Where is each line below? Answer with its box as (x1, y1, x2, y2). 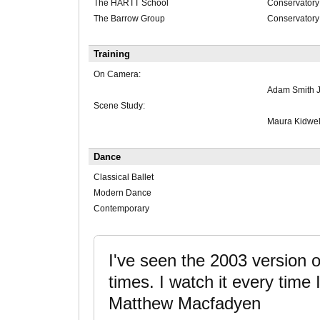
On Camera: (93, 69, 141, 80)
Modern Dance (93, 188, 151, 199)
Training (93, 49, 130, 60)
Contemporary (93, 204, 149, 214)
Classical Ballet (93, 172, 154, 183)
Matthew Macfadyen (108, 294, 261, 314)
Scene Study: (93, 101, 145, 111)
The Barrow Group (93, 14, 165, 24)
